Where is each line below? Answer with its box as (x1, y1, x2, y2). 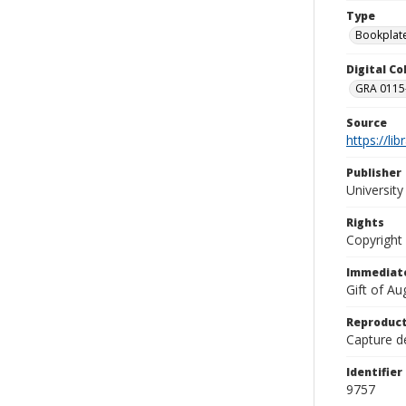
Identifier (346, 364, 402, 380)
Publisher (346, 165, 401, 180)
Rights (346, 215, 384, 230)
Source (346, 115, 387, 130)
